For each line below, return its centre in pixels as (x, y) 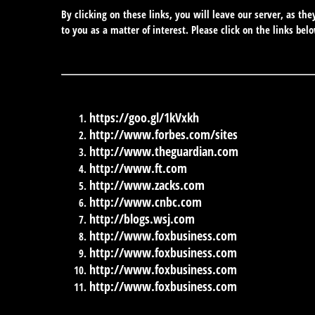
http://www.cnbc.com (146, 201)
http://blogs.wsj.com (142, 218)
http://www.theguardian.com (164, 151)
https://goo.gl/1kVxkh (144, 117)
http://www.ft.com (138, 168)
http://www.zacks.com (147, 185)
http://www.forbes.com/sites (163, 134)
